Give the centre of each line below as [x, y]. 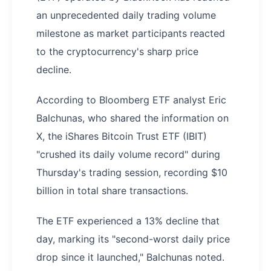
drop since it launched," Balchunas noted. [130, 257]
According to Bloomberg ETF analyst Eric [131, 100]
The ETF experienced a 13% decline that [128, 221]
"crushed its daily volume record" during [128, 155]
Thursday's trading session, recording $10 [132, 173]
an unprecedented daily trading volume [126, 15]
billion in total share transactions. [112, 191]
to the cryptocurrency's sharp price [117, 52]
